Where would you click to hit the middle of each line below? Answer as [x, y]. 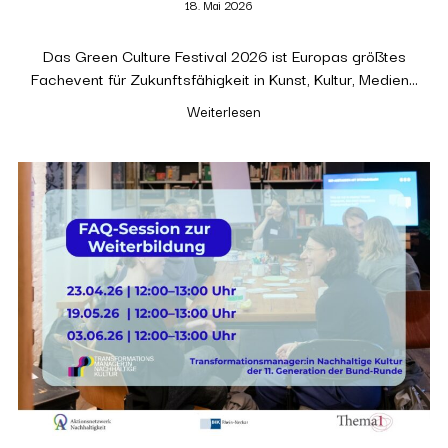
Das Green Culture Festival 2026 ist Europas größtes [224, 54]
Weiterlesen [224, 110]
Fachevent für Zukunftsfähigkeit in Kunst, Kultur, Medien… [224, 77]
